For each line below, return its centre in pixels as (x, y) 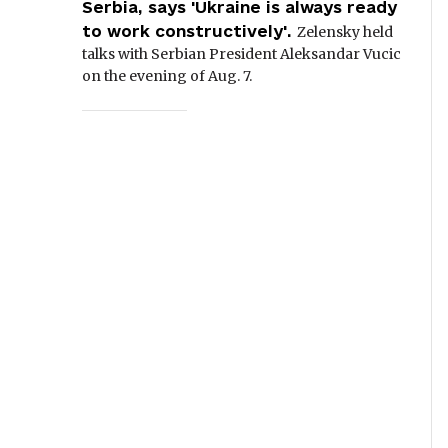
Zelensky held (345, 32)
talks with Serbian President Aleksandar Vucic (241, 54)
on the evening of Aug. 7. (167, 76)
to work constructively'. (187, 31)
